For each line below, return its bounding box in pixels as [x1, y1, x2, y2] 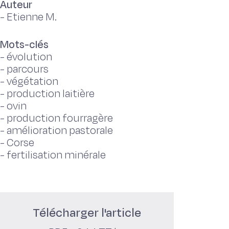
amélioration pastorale [7, 123, 113, 138]
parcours [7, 62, 49, 77]
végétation [7, 74, 58, 89]
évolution [7, 50, 52, 64]
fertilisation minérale [7, 148, 106, 163]
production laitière [7, 86, 95, 101]
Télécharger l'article [33, 204, 141, 221]
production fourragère [7, 111, 113, 126]
